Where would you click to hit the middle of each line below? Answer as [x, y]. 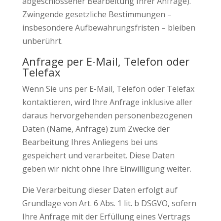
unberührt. [42, 41]
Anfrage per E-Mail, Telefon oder [106, 61]
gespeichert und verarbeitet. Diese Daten [98, 155]
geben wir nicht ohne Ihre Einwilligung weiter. [107, 169]
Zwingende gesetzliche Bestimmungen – [97, 14]
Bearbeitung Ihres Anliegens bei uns [90, 142]
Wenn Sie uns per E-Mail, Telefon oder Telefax [108, 89]
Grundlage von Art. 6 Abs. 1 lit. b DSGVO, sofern [109, 203]
